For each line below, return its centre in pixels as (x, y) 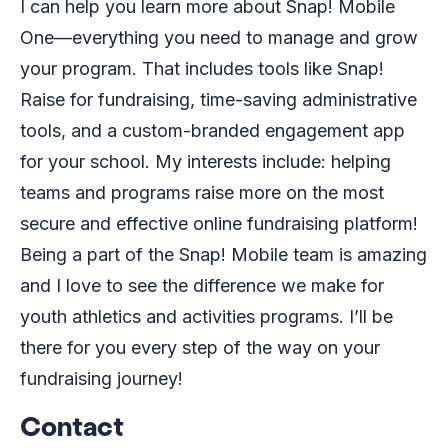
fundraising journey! (101, 378)
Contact (72, 426)
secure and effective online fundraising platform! (219, 223)
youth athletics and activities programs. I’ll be (206, 316)
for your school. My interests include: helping (205, 161)
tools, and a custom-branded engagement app (212, 130)
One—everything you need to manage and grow (219, 37)
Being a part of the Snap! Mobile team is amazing (223, 254)
